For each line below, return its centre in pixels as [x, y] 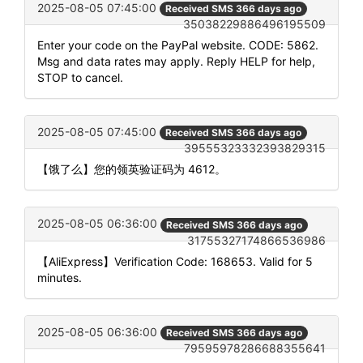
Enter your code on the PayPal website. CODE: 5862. [178, 45]
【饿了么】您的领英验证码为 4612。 [132, 169]
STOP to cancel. [80, 78]
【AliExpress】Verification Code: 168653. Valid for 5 [175, 261]
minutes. [60, 277]
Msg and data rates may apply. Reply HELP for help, [176, 62]
